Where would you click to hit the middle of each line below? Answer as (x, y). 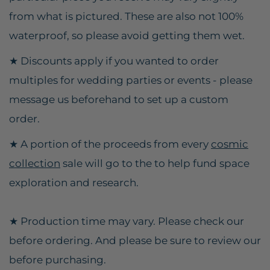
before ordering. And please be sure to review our (135, 240)
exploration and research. (74, 182)
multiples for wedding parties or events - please (131, 80)
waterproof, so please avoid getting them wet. (127, 35)
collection (35, 163)
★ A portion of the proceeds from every (109, 144)
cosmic (230, 144)
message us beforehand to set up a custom (119, 99)
